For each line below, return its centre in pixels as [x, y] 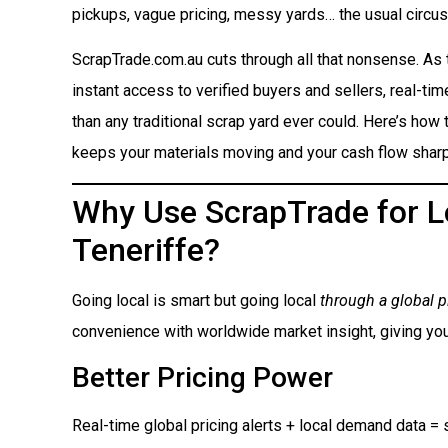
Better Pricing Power [202, 378]
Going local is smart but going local [196, 300]
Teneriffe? [146, 249]
